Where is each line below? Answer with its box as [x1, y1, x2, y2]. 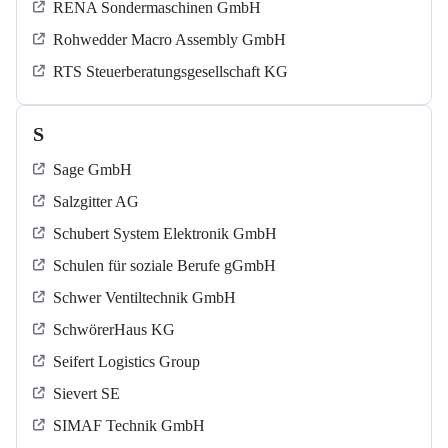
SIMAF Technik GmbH [53, 417, 205, 435]
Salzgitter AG [53, 193, 139, 211]
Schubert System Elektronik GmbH [53, 225, 277, 243]
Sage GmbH [53, 161, 132, 179]
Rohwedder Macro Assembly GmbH [53, 31, 286, 49]
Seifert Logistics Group [53, 353, 200, 371]
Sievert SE [53, 385, 120, 403]
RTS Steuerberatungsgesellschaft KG [53, 63, 288, 81]
